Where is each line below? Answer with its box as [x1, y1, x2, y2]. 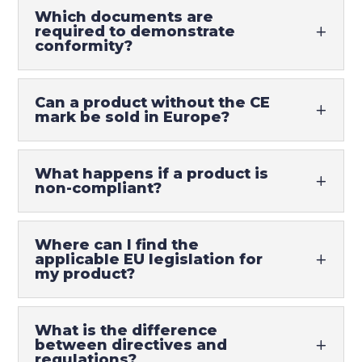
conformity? [35, 37, 133, 55]
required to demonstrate [35, 23, 236, 40]
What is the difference [35, 322, 218, 339]
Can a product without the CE [35, 94, 271, 112]
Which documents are [35, 8, 214, 26]
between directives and [35, 336, 228, 354]
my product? [35, 265, 136, 283]
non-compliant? [35, 179, 162, 197]
